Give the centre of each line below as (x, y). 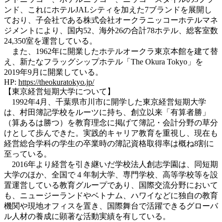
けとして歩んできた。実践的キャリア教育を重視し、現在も (111, 133)
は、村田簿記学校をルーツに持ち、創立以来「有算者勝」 (107, 112)
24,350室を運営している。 (51, 41)
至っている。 (28, 154)
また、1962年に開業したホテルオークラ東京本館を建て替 (111, 51)
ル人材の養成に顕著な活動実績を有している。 (87, 216)
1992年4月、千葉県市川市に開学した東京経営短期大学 (105, 102)
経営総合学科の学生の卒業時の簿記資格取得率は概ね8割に (109, 143)
